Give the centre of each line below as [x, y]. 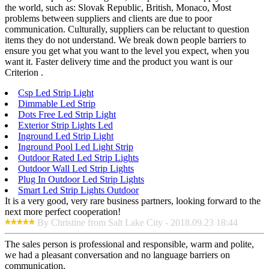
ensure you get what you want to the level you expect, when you [127, 50]
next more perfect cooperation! [63, 211]
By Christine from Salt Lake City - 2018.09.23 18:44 [138, 222]
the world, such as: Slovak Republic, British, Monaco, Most [118, 7]
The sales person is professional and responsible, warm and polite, [129, 244]
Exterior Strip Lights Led [65, 125]
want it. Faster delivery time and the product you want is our [119, 61]
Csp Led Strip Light [56, 92]
